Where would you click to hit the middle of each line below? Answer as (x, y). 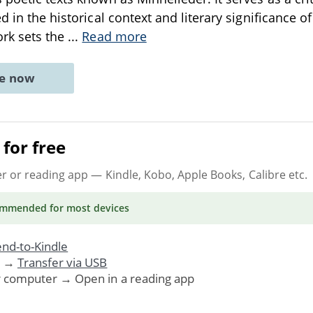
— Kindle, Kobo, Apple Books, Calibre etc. (198, 174)
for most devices (88, 208)
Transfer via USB (62, 262)
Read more (114, 36)
